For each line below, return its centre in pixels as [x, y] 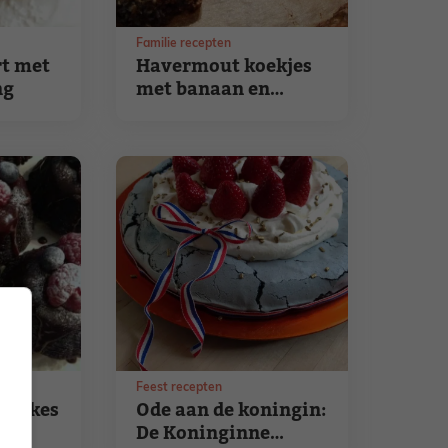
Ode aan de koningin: [231, 410]
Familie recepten [184, 44]
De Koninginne [203, 433]
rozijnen [174, 112]
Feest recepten [179, 388]
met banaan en [203, 89]
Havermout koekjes [224, 66]
